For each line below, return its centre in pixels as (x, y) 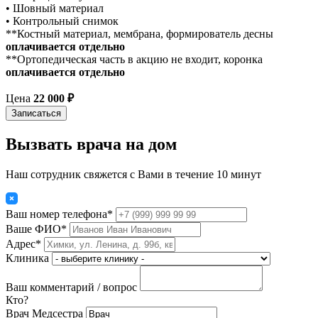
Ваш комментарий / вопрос (71, 287)
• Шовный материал (55, 8)
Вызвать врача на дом (91, 144)
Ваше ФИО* (36, 229)
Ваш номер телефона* (59, 214)
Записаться (36, 113)
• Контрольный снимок (62, 21)
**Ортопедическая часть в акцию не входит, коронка (134, 59)
